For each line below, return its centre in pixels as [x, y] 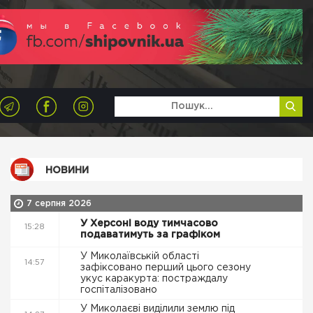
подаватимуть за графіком [152, 235]
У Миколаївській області [140, 256]
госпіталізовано [120, 290]
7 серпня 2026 [59, 204]
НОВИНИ [67, 170]
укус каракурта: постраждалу [154, 279]
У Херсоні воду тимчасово [149, 224]
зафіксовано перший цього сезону [166, 268]
